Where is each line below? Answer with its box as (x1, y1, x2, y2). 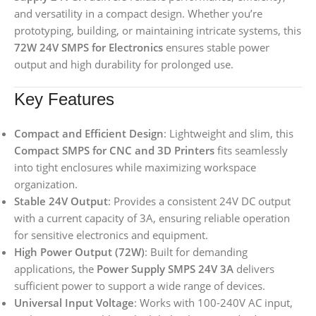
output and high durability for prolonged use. (14, 57, 233, 72)
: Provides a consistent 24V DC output (108, 194, 291, 209)
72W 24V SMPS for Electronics (14, 40, 163, 55)
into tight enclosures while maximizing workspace (14, 160, 256, 175)
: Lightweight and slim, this (164, 126, 293, 141)
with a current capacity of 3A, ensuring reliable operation (14, 211, 290, 226)
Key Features (14, 90, 114, 109)
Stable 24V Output (14, 194, 108, 209)
